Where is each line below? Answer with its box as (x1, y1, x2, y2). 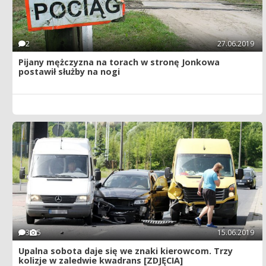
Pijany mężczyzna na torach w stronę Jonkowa (18, 56, 220, 68)
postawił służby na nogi (18, 66, 120, 78)
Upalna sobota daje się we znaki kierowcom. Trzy (18, 245, 233, 256)
